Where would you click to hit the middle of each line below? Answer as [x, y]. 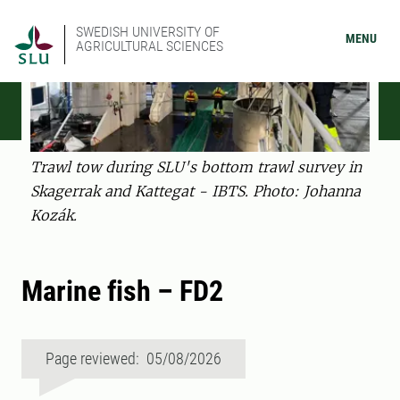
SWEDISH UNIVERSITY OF [148, 32]
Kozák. [54, 216]
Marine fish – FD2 [122, 292]
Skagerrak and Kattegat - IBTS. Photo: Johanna [196, 192]
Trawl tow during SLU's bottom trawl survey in [196, 167]
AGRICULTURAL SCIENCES [150, 46]
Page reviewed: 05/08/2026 [133, 359]
